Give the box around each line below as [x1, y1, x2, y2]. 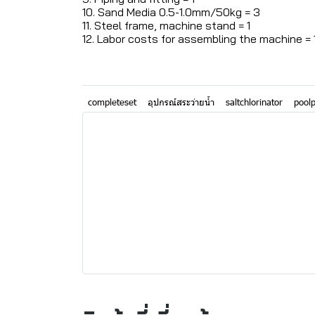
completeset [88, 96, 136, 108]
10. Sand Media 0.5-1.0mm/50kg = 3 [82, 4, 260, 19]
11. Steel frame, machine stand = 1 [82, 18, 250, 32]
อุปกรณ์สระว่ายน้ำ [148, 96, 214, 108]
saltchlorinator [226, 96, 283, 108]
